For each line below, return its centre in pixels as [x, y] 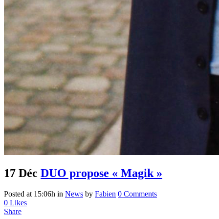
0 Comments [137, 194]
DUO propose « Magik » [101, 173]
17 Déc [21, 173]
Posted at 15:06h [30, 194]
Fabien [105, 194]
